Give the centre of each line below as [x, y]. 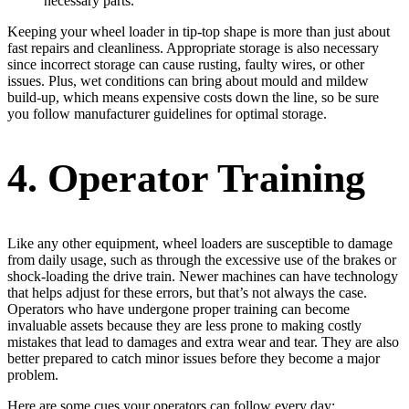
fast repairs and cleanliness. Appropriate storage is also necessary [193, 47]
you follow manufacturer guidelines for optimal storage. [167, 113]
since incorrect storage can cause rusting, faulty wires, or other [186, 64]
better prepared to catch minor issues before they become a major [194, 358]
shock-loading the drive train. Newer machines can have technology [203, 276]
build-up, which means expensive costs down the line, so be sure [193, 97]
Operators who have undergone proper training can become [178, 309]
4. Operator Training [186, 179]
